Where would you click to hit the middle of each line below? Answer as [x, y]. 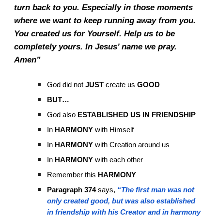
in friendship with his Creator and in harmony [124, 212]
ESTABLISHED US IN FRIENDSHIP [137, 115]
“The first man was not [156, 190]
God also [62, 115]
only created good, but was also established [121, 201]
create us [121, 85]
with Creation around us [132, 145]
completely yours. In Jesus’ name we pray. [96, 46]
